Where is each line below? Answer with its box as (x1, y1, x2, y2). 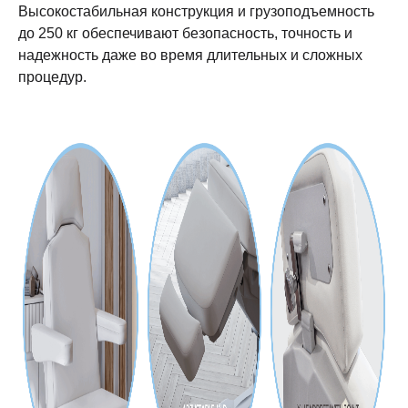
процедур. (18, 67, 87, 85)
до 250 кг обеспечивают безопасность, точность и (18, 24, 352, 41)
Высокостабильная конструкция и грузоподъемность (18, 2, 374, 19)
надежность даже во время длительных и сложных (18, 46, 362, 63)
